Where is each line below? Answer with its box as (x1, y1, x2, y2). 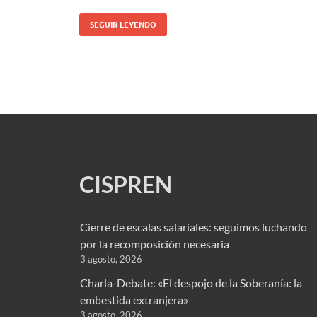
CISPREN (79, 170, 172, 198)
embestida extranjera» (80, 293, 188, 307)
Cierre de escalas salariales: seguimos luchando (80, 220, 307, 234)
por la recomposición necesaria (80, 237, 229, 251)
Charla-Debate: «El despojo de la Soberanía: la (80, 276, 302, 290)
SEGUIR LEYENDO (90, 19, 156, 30)
